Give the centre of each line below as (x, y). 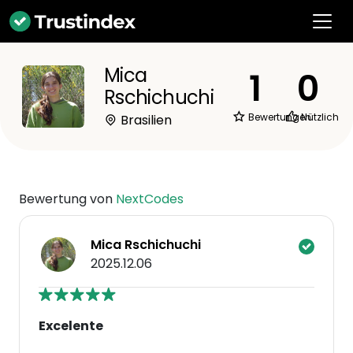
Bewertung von (67, 199)
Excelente (71, 326)
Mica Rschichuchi (146, 245)
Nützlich (319, 117)
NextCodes (150, 199)
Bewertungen (278, 117)
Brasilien (145, 120)
